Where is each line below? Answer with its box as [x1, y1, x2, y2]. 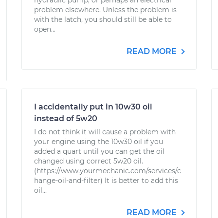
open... [34, 25, 55, 34]
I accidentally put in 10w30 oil [34, 102, 152, 111]
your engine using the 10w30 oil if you [34, 137, 163, 146]
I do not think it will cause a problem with [34, 127, 176, 136]
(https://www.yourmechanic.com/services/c [34, 166, 181, 175]
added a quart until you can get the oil [34, 147, 164, 156]
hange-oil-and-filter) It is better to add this [34, 176, 178, 185]
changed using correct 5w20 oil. [34, 157, 143, 165]
